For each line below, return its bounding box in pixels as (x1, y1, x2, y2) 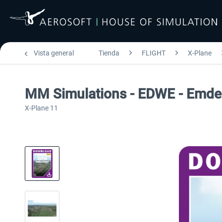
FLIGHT (142, 49, 166, 57)
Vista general (34, 49, 74, 57)
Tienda (99, 49, 119, 57)
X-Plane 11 (25, 104, 58, 112)
